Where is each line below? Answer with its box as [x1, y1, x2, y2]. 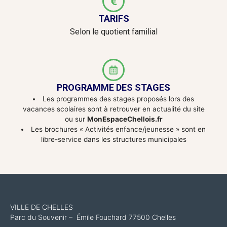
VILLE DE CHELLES [10, 203, 73, 212]
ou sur [64, 115, 87, 123]
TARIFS [98, 13, 129, 24]
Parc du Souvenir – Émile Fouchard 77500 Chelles [10, 213, 176, 222]
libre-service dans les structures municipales [41, 135, 186, 143]
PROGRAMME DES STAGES [57, 82, 170, 93]
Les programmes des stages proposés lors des [42, 95, 194, 103]
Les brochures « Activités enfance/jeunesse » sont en [30, 125, 206, 133]
